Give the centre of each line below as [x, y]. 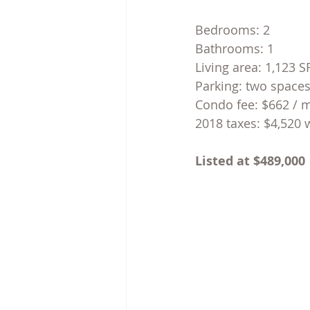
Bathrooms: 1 [235, 48]
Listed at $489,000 [250, 161]
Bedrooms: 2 [232, 29]
